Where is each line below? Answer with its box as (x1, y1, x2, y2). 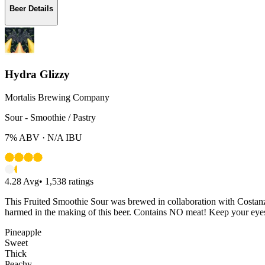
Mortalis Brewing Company (5, 92, 109, 103)
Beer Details (9, 4, 53, 13)
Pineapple (5, 227, 41, 238)
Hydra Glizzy (5, 68, 70, 81)
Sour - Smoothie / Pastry (5, 112, 96, 123)
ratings (66, 176, 93, 187)
